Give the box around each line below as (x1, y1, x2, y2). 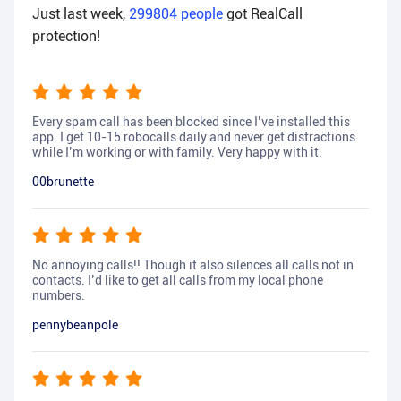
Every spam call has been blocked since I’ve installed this (32, 115, 350, 130)
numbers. (32, 288, 85, 303)
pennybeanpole (32, 318, 118, 333)
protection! (32, 28, 100, 46)
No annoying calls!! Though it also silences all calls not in (32, 258, 354, 273)
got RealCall (226, 5, 303, 23)
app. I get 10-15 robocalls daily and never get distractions (32, 130, 355, 145)
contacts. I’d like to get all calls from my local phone (32, 273, 323, 288)
